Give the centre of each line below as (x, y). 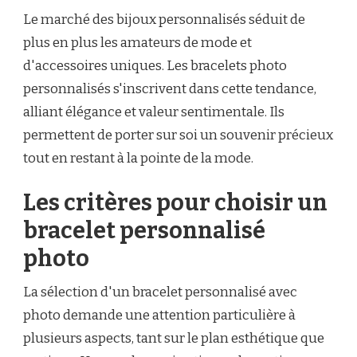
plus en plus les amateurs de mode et (137, 43)
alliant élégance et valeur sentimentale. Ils (154, 112)
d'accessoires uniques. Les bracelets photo (155, 66)
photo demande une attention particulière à (159, 315)
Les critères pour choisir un (175, 202)
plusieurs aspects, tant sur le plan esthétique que (174, 338)
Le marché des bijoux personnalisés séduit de (164, 20)
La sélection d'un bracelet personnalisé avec (160, 292)
